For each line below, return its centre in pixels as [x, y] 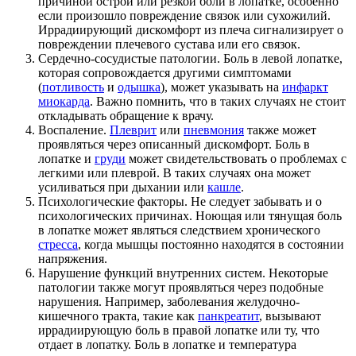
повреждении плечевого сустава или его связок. [169, 44]
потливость [73, 87]
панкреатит [228, 316]
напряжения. [73, 259]
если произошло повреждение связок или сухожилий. [184, 16]
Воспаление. [74, 130]
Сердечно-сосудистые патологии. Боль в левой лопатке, [190, 59]
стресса [58, 245]
